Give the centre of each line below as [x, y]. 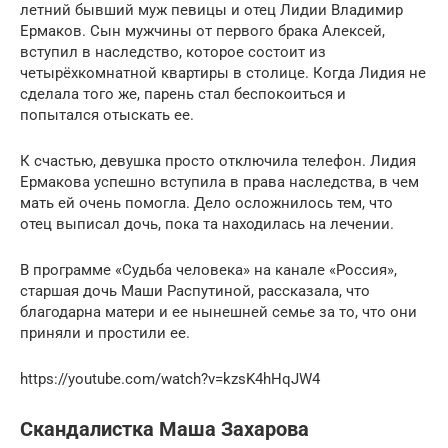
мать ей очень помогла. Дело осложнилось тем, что [206, 202]
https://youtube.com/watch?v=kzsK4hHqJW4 [170, 378]
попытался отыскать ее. [107, 114]
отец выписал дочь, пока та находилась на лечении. [207, 223]
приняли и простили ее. [105, 332]
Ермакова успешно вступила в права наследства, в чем [219, 181]
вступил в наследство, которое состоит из [173, 51]
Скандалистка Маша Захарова [164, 429]
